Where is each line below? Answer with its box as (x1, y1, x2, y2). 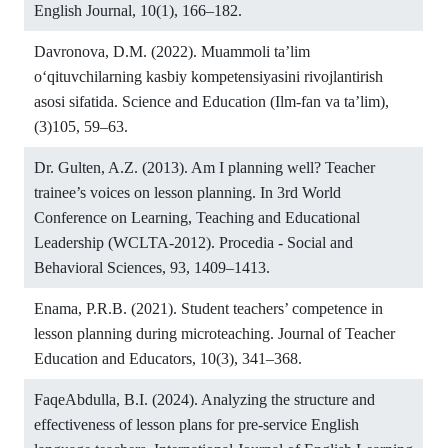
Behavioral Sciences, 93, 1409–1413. (34, 258, 270, 276)
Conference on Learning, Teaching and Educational (34, 208, 360, 226)
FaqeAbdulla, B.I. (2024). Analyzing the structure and (34, 390, 375, 408)
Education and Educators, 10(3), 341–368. (34, 349, 302, 367)
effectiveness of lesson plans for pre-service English (34, 415, 359, 433)
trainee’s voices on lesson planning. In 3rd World (34, 183, 341, 201)
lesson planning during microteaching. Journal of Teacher (34, 324, 395, 342)
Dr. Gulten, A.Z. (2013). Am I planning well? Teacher (34, 158, 375, 176)
